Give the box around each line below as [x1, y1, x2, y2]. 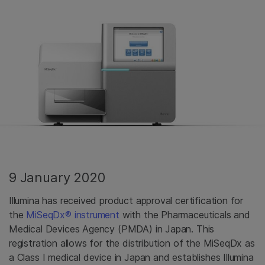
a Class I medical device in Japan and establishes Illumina [9, 251, 254, 264]
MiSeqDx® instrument [26, 209, 119, 221]
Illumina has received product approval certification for [9, 195, 244, 207]
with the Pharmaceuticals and [119, 209, 250, 221]
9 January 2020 [9, 170, 105, 186]
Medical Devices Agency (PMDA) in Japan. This [9, 223, 215, 235]
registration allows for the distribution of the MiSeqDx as [9, 237, 255, 250]
